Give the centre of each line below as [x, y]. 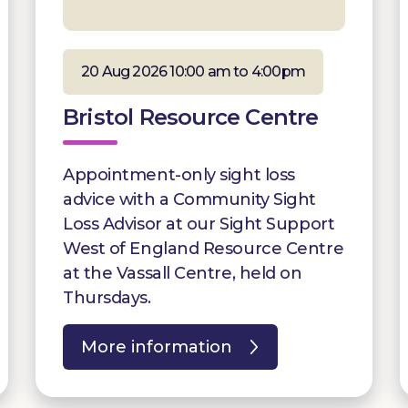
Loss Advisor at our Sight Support [199, 224]
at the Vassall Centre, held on [183, 273]
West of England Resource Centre [204, 248]
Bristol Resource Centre [191, 117]
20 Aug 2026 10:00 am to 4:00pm [193, 71]
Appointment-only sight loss [179, 174]
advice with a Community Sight [189, 199]
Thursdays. [107, 297]
